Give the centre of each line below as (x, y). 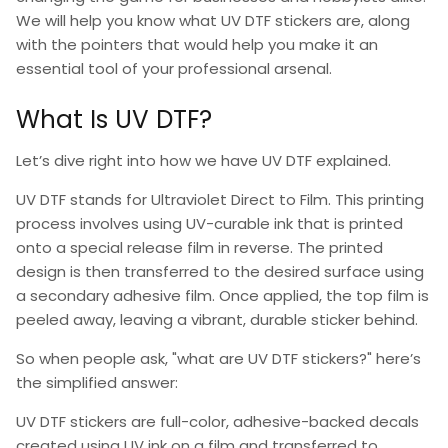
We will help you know (97, 20)
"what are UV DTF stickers (265, 359)
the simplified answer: (97, 383)
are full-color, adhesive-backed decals (273, 422)
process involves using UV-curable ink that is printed (209, 224)
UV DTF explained (325, 161)
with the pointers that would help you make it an (197, 44)
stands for (108, 200)
